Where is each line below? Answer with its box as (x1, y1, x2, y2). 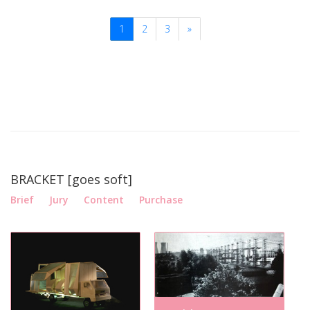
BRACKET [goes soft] (10, 171, 132, 188)
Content (84, 193, 124, 206)
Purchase (139, 193, 183, 206)
